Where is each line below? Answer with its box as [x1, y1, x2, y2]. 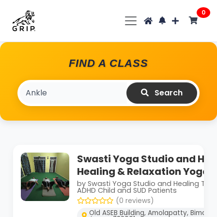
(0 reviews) [116, 196, 154, 205]
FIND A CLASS [69, 57, 148, 69]
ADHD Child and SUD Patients [77, 185, 177, 195]
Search [153, 87, 183, 98]
